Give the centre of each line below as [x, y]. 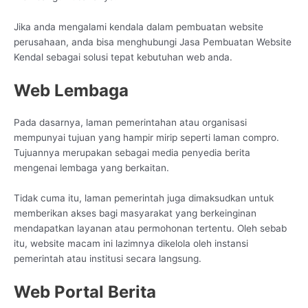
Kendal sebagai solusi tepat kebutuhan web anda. [123, 57]
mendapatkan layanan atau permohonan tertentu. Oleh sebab [150, 228]
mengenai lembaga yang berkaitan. [91, 168]
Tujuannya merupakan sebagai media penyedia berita [132, 153]
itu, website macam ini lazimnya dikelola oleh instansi [131, 243]
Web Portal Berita [85, 291]
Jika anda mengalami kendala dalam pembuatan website [139, 27]
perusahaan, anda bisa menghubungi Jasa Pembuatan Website [153, 42]
